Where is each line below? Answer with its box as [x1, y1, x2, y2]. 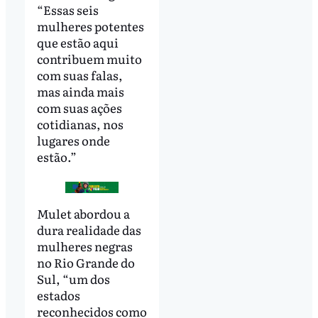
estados [36, 285, 80, 304]
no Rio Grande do [36, 253, 135, 271]
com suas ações [36, 98, 122, 116]
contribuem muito [36, 49, 142, 67]
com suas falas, [36, 65, 123, 84]
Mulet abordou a [36, 204, 130, 222]
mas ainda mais [36, 82, 124, 100]
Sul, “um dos [36, 269, 110, 287]
